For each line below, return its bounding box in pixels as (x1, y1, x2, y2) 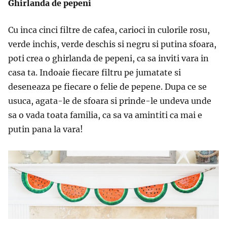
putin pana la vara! (8, 124, 83, 135)
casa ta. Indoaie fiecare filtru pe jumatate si (8, 67, 181, 78)
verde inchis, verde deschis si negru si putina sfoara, (8, 39, 216, 50)
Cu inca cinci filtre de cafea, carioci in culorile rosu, (8, 25, 210, 35)
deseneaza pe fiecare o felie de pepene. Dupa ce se (8, 82, 207, 92)
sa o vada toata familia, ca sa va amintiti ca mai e (8, 110, 202, 121)
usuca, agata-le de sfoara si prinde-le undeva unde (8, 96, 211, 106)
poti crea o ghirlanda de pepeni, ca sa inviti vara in (8, 53, 209, 64)
